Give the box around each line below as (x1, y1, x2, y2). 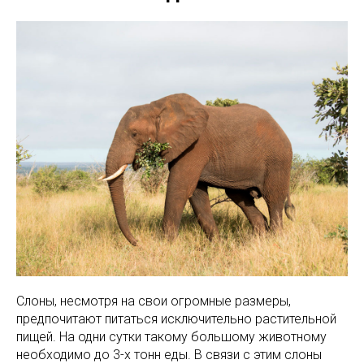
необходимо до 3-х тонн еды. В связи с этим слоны (16, 346, 322, 362)
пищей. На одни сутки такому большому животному (16, 328, 327, 344)
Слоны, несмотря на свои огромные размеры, (16, 292, 291, 309)
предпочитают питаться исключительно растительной (16, 310, 336, 327)
